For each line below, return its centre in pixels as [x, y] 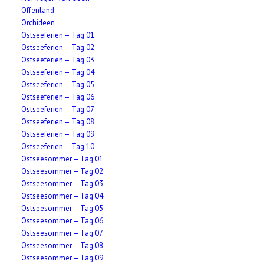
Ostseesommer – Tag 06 [62, 221]
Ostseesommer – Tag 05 [62, 208]
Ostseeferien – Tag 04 [58, 72]
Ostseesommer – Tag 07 [62, 233]
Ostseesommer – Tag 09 [62, 258]
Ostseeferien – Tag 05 [58, 85]
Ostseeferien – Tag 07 [58, 109]
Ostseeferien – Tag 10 [58, 146]
